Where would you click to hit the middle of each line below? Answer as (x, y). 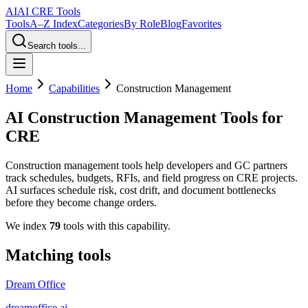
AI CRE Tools (49, 11)
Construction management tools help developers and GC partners (146, 165)
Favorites (201, 24)
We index (26, 225)
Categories (101, 24)
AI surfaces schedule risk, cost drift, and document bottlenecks (141, 190)
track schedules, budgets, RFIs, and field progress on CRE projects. (152, 177)
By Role (142, 24)
